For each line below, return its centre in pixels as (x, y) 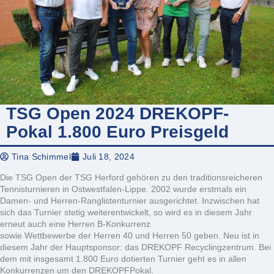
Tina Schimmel (41, 156)
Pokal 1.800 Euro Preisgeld (117, 132)
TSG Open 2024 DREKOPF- (117, 114)
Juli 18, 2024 (108, 156)
